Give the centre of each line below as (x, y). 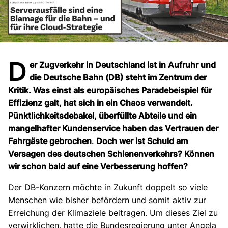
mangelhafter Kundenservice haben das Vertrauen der (113, 129)
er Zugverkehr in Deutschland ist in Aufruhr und (123, 65)
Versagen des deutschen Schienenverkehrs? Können (111, 154)
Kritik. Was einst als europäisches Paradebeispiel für (110, 90)
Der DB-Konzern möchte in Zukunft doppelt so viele (108, 188)
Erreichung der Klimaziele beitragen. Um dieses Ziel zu (113, 213)
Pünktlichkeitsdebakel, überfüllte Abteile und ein (103, 116)
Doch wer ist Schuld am (142, 141)
